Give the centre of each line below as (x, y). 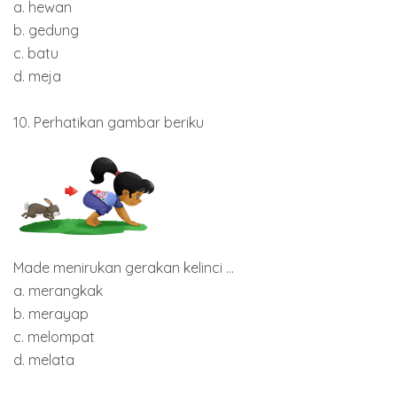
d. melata (44, 359)
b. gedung (46, 30)
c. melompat (54, 336)
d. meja (37, 76)
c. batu (36, 53)
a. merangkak (58, 290)
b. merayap (51, 313)
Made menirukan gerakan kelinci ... (124, 267)
